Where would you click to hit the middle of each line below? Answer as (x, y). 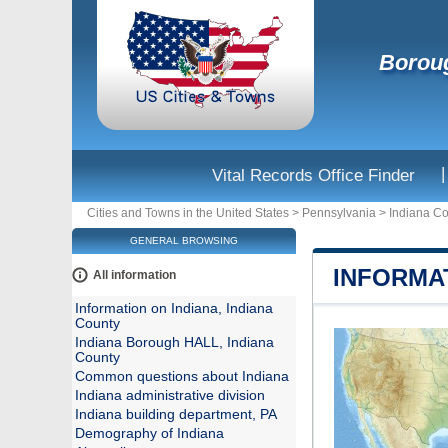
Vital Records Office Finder (313, 175)
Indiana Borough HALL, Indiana (174, 342)
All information (134, 275)
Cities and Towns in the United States (188, 213)
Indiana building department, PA (176, 414)
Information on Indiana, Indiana (174, 308)
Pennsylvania (339, 213)
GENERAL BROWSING (184, 240)
